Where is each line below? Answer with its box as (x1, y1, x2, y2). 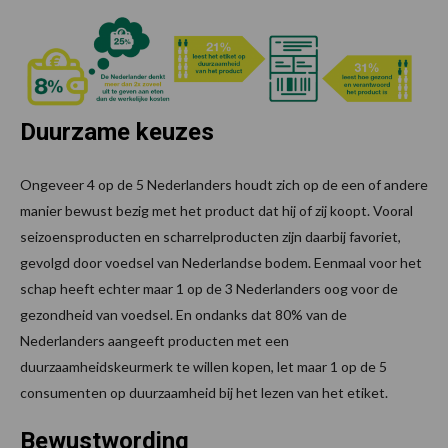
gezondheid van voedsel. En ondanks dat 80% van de (20, 306, 347, 324)
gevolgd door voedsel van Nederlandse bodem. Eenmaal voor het (20, 254, 422, 272)
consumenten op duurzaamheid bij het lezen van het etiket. (20, 384, 388, 402)
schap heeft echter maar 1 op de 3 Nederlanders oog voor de (20, 280, 398, 298)
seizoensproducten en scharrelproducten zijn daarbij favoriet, (20, 228, 401, 246)
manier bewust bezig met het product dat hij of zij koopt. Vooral (20, 202, 413, 220)
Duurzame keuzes (20, 118, 214, 147)
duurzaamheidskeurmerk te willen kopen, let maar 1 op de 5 (20, 358, 387, 376)
